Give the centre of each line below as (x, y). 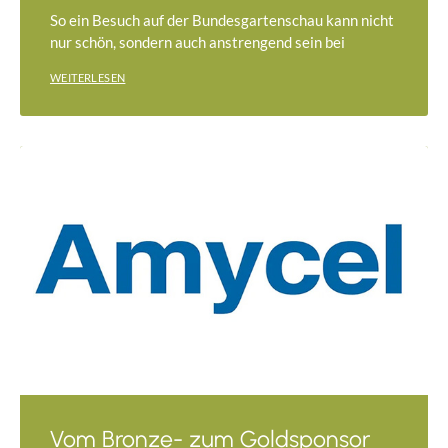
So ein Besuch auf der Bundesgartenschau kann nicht (222, 19)
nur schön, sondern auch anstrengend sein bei (197, 41)
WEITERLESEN (88, 77)
